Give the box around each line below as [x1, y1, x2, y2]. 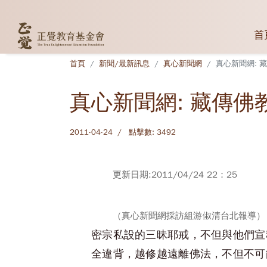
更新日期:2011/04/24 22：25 [113, 169, 237, 180]
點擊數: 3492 [129, 127, 176, 137]
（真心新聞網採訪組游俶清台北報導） [113, 210, 265, 221]
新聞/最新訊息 [99, 59, 150, 69]
